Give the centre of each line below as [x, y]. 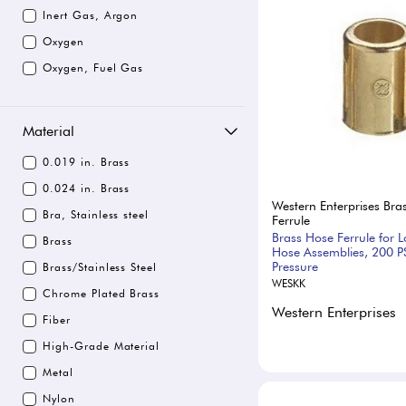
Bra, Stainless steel [96, 214]
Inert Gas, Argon [91, 15]
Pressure [295, 267]
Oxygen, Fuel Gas [93, 68]
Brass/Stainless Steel [100, 267]
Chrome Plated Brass [101, 293]
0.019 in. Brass [87, 162]
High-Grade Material [101, 346]
